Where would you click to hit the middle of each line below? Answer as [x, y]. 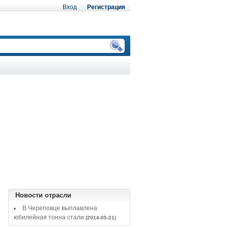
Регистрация [106, 7]
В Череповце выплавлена [60, 208]
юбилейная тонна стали [49, 218]
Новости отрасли [44, 195]
